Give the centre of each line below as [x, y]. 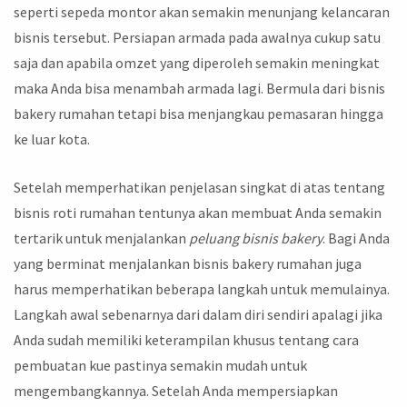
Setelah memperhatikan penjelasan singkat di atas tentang [199, 188]
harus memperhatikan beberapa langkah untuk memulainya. [202, 289]
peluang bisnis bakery [256, 238]
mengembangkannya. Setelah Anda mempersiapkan [176, 391]
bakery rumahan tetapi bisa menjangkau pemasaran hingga [199, 113]
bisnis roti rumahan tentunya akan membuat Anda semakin [198, 213]
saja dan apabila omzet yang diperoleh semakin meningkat [197, 62]
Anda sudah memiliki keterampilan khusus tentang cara [186, 340]
